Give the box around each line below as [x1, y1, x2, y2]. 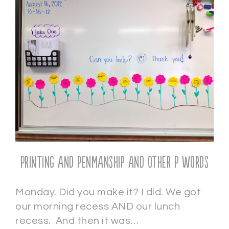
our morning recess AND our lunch [15, 201, 180, 212]
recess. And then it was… [15, 216, 139, 226]
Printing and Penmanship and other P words [20, 154, 209, 172]
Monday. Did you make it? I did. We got [15, 187, 201, 197]
